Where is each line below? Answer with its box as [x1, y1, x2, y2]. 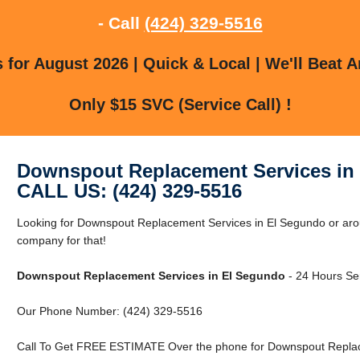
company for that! [16, 233, 106, 247]
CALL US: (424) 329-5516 [16, 179, 242, 202]
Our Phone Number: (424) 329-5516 [16, 304, 202, 317]
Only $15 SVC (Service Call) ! [68, 95, 292, 113]
